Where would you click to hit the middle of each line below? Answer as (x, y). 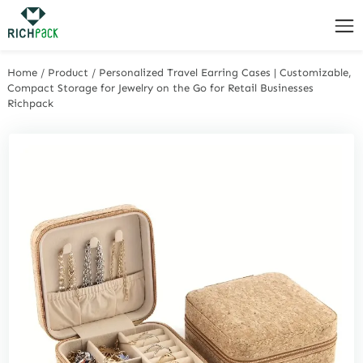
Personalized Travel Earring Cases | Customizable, (226, 72)
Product (68, 72)
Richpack (31, 103)
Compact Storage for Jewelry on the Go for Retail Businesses (161, 88)
